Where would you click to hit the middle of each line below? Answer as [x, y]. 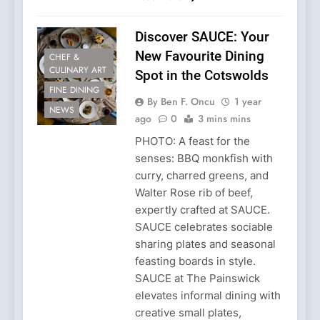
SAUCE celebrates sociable [204, 226]
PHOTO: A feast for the [192, 141]
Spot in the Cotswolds [201, 75]
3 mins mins [224, 118]
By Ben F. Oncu [181, 101]
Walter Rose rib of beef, [194, 192]
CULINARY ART [78, 70]
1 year [247, 101]
